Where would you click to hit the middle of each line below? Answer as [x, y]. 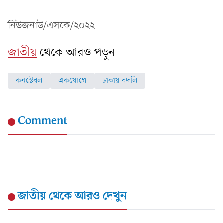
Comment [43, 121]
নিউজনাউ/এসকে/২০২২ [53, 26]
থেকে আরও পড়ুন [77, 53]
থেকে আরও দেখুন [86, 196]
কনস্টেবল [29, 80]
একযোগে [72, 80]
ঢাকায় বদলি [120, 80]
